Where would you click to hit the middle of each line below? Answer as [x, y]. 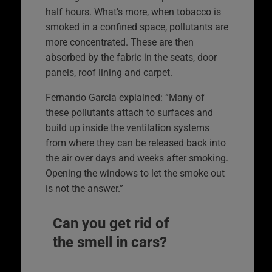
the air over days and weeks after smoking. [137, 158]
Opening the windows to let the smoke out [135, 173]
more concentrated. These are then [120, 42]
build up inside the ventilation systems [127, 127]
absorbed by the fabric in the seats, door [131, 57]
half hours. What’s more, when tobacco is [133, 12]
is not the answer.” [84, 188]
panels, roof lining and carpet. [109, 72]
